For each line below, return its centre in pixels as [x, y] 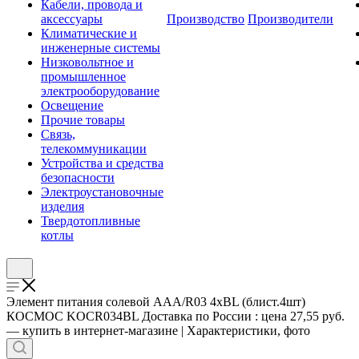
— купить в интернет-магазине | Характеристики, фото [158, 331]
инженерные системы [101, 48]
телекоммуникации [94, 149]
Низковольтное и [87, 62]
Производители [290, 19]
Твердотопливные [91, 221]
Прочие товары [83, 120]
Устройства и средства [102, 163]
